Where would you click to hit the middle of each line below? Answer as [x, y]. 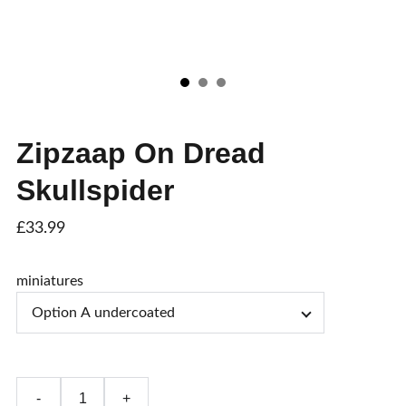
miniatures [50, 281]
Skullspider [95, 190]
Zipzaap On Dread [141, 153]
